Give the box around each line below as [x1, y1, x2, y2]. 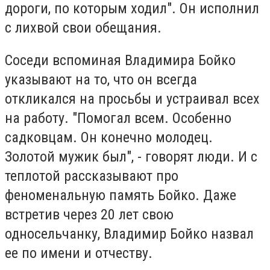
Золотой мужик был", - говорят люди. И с [5, 148, 257, 165]
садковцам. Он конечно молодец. [5, 128, 213, 146]
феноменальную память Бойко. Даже [5, 186, 236, 204]
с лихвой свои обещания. [5, 19, 165, 36]
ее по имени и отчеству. [5, 244, 152, 262]
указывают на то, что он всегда [5, 71, 197, 88]
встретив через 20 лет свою [5, 206, 174, 223]
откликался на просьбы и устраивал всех [5, 90, 260, 107]
